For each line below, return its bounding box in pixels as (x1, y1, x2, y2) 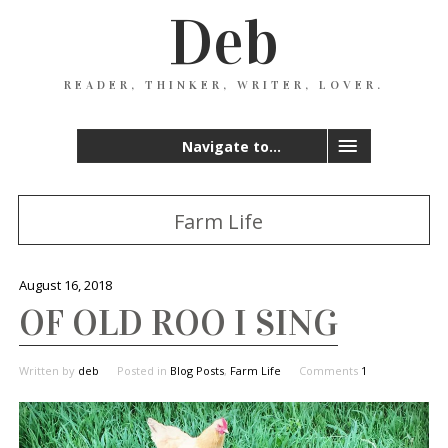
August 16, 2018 (18, 276, 112, 294)
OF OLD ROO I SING (18, 301, 338, 345)
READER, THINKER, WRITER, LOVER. (64, 78, 384, 92)
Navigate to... (182, 137, 281, 156)
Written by (18, 363, 78, 378)
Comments (298, 363, 361, 378)
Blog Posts (169, 363, 224, 378)
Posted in (116, 363, 170, 378)
